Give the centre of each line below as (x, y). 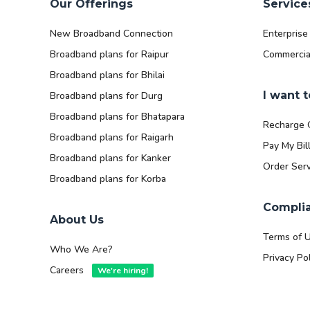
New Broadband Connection (111, 34)
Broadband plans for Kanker (110, 158)
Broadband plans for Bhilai (107, 75)
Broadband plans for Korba (108, 179)
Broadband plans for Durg (106, 96)
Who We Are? (81, 250)
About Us (77, 220)
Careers (68, 271)
